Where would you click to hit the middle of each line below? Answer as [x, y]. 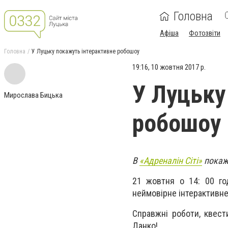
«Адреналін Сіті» [171, 161]
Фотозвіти [205, 33]
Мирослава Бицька [33, 95]
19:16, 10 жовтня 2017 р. [169, 67]
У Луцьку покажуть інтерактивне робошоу [85, 51]
